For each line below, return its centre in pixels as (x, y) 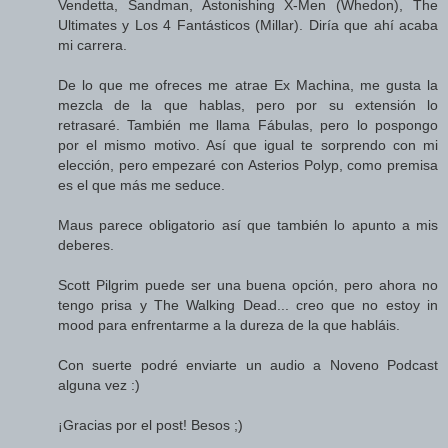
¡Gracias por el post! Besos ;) (150, 425)
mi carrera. (92, 45)
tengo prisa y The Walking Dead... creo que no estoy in (248, 305)
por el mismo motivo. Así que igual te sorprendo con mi (248, 145)
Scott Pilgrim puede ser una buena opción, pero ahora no (248, 285)
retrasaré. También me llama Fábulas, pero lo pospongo (248, 125)
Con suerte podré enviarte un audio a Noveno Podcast (248, 365)
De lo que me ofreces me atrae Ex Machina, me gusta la (248, 85)
